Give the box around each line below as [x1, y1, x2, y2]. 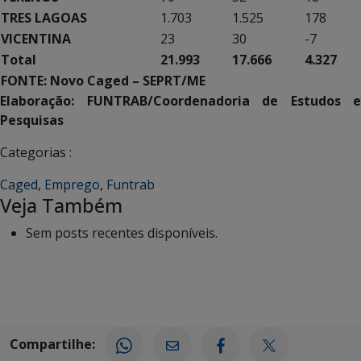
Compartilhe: [10, 335, 95, 354]
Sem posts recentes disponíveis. [26, 223, 218, 242]
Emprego [44, 175, 100, 193]
